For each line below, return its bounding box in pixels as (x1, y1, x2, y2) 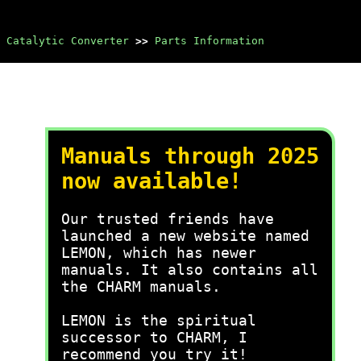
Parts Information (155, 35, 264, 47)
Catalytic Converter (6, 35, 129, 47)
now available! (61, 168, 242, 193)
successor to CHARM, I (61, 329, 247, 346)
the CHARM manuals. (61, 278, 221, 295)
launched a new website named (61, 227, 309, 244)
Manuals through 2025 (61, 143, 319, 168)
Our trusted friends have (61, 210, 274, 227)
